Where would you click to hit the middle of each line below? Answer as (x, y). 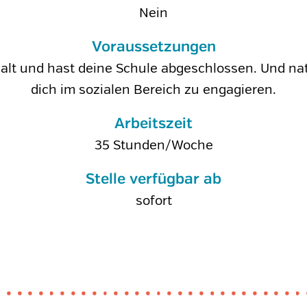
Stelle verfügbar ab (153, 180)
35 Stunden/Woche (153, 145)
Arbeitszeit (153, 124)
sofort (153, 201)
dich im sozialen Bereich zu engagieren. (153, 90)
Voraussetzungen (153, 47)
